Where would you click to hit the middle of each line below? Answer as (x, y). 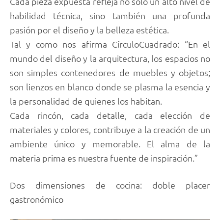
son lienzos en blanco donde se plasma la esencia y (110, 86)
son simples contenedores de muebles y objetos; (110, 72)
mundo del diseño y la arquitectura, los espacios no (110, 58)
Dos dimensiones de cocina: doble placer (110, 185)
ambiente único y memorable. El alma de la (110, 143)
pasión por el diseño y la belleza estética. (89, 29)
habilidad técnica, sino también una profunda (110, 15)
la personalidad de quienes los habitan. (86, 101)
